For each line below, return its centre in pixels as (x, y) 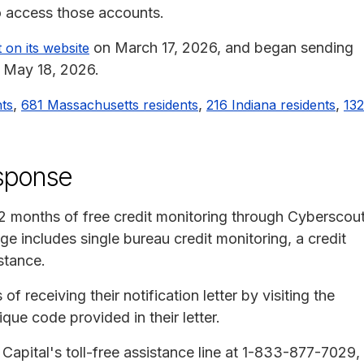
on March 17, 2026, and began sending (221, 47)
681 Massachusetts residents (110, 104)
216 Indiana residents (271, 104)
